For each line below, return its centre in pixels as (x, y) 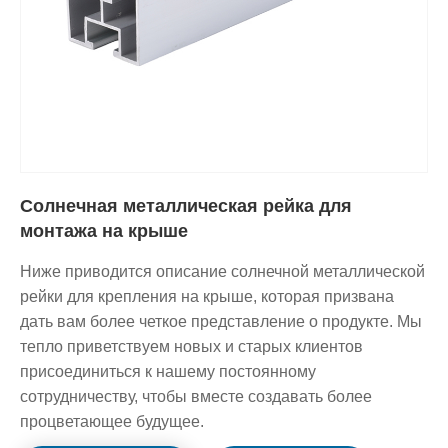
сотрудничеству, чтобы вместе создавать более (196, 396)
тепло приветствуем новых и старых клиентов (191, 346)
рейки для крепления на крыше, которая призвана (207, 296)
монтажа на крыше (104, 230)
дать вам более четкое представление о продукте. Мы (221, 321)
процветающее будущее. (112, 421)
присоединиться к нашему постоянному (168, 371)
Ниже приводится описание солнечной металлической (222, 271)
